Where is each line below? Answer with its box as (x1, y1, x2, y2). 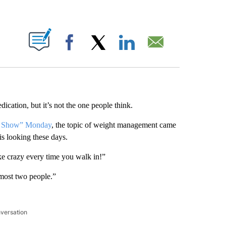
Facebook (83, 48, 111, 56)
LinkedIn (141, 48, 165, 56)
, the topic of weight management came (51, 121, 176, 129)
